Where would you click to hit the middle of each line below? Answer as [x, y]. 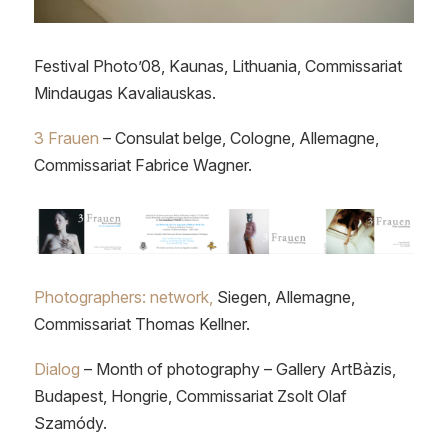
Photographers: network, [123, 297]
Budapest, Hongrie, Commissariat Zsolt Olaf [190, 395]
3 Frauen [66, 137]
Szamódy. [70, 422]
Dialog [58, 368]
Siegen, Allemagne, [283, 297]
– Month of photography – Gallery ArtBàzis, [239, 368]
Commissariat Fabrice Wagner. [142, 164]
